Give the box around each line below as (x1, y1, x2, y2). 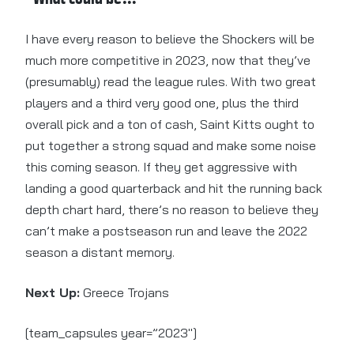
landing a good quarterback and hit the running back (25, 180, 322, 197)
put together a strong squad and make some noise (25, 137, 316, 154)
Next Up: (25, 284, 80, 301)
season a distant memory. (25, 244, 175, 261)
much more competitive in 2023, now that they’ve (25, 52, 311, 69)
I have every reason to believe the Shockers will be (25, 31, 314, 47)
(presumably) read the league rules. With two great (25, 73, 316, 90)
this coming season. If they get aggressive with (25, 159, 297, 175)
